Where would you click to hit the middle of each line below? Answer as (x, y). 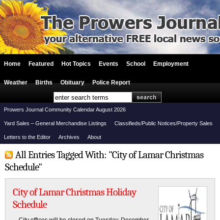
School (136, 64)
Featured (41, 64)
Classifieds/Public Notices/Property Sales (164, 123)
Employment (171, 64)
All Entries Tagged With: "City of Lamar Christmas (109, 155)
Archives (69, 137)
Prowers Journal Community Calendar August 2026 (65, 110)
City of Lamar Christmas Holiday (74, 192)
